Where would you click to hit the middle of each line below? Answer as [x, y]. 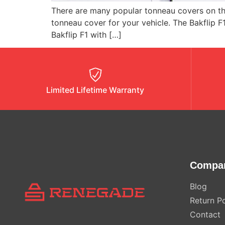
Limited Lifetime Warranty [95, 90]
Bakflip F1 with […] [86, 34]
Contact [205, 215]
